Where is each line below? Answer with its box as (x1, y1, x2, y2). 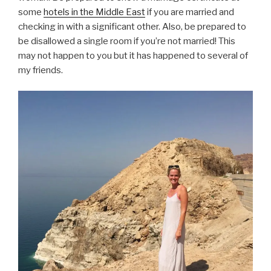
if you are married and (145, 6, 234, 18)
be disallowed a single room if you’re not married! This (18, 35, 235, 47)
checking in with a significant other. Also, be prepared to (18, 21, 246, 32)
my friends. (18, 64, 63, 76)
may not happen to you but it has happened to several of (18, 50, 248, 61)
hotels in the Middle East (44, 6, 145, 18)
